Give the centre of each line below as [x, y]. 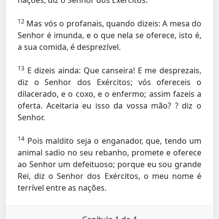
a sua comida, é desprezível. [69, 47]
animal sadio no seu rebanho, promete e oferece [109, 153]
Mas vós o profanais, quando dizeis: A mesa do [113, 23]
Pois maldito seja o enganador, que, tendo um [113, 141]
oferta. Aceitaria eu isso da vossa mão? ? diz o [109, 106]
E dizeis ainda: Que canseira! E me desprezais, [113, 70]
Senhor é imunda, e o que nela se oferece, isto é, [109, 35]
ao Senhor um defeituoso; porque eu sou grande [109, 164]
